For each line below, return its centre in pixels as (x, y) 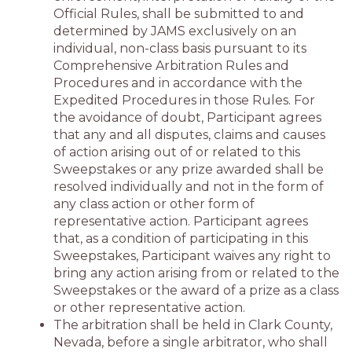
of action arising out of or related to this (177, 152)
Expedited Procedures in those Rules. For (184, 100)
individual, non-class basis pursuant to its (180, 48)
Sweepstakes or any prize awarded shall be (189, 169)
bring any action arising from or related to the (196, 273)
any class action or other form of (154, 204)
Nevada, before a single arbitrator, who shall (191, 342)
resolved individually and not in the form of (189, 187)
